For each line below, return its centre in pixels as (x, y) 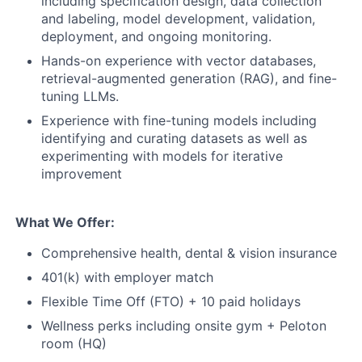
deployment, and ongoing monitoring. (156, 36)
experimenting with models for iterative (162, 156)
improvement (82, 174)
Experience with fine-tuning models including (179, 120)
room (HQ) (74, 343)
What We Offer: (65, 222)
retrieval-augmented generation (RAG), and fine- (189, 78)
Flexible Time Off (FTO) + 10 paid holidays (171, 301)
